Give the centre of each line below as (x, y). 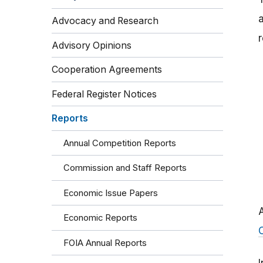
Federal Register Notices (104, 94)
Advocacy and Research (105, 21)
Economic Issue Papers (111, 193)
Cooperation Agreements (107, 70)
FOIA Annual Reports (105, 243)
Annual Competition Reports (120, 143)
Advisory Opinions (92, 45)
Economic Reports (100, 218)
